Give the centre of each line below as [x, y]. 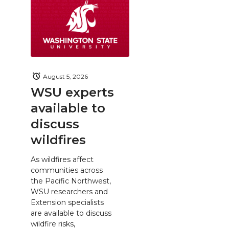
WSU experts [72, 92]
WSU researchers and [69, 191]
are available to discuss [71, 213]
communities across [67, 170]
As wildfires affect [62, 159]
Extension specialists [67, 202]
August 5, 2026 [65, 76]
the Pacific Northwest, [71, 181]
